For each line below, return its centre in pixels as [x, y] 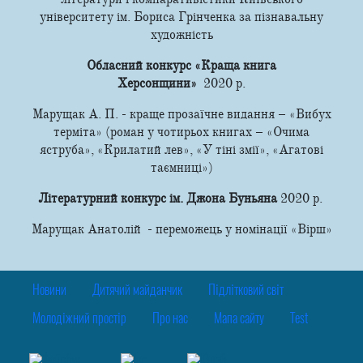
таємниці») [181, 167]
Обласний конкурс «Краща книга [181, 65]
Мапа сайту [239, 319]
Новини [49, 290]
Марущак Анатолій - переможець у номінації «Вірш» [181, 229]
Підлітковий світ [246, 290]
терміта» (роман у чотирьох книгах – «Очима [181, 132]
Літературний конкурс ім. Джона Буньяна [159, 198]
